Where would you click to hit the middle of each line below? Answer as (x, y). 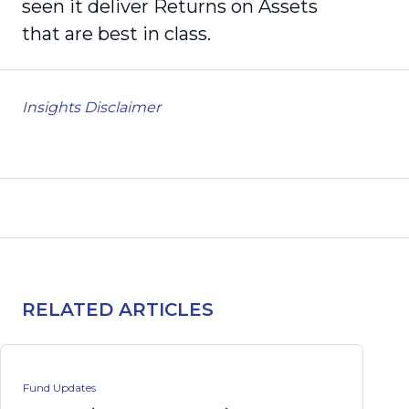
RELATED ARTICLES (118, 309)
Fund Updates (59, 388)
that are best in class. (116, 34)
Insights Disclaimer (91, 107)
